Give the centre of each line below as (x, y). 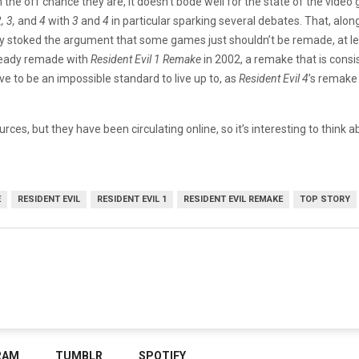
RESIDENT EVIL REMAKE (233, 199)
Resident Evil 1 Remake (146, 59)
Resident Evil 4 (274, 78)
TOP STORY (325, 199)
